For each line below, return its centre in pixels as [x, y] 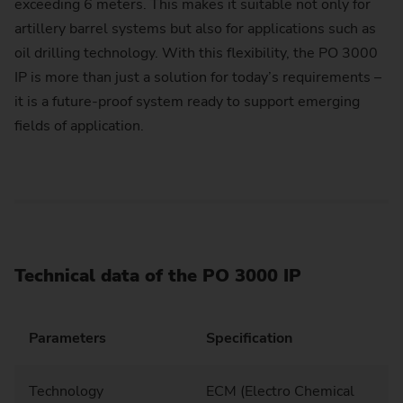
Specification [249, 338]
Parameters [67, 338]
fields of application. [81, 126]
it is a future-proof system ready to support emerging [187, 102]
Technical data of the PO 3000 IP [158, 276]
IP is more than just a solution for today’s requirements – [198, 78]
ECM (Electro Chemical [280, 391]
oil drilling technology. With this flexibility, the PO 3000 [196, 54]
